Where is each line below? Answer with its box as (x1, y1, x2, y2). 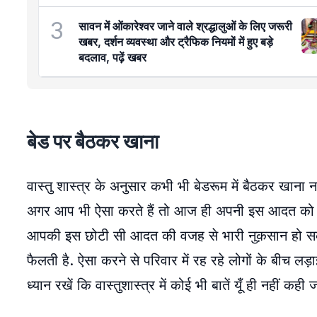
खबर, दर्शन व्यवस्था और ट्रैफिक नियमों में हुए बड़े (79, 35, 273, 49)
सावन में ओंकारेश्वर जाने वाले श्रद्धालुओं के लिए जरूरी (79, 19, 292, 33)
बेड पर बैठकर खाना (27, 129, 158, 154)
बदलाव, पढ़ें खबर (79, 50, 146, 64)
